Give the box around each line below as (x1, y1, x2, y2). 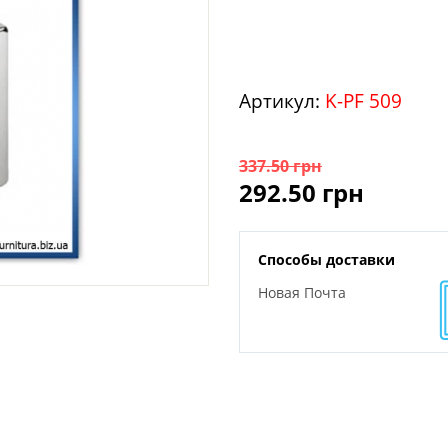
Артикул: (239, 88, 320, 114)
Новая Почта (258, 283, 346, 302)
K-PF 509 (325, 88, 402, 114)
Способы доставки (258, 250, 395, 269)
